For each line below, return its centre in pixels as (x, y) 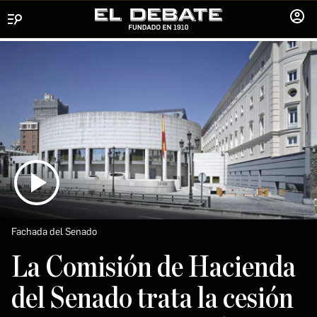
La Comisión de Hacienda (154, 267)
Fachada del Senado (54, 231)
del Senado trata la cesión (152, 298)
